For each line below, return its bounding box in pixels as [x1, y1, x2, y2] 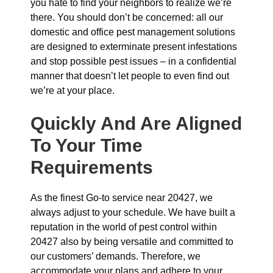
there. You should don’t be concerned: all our [30, 12, 223, 23]
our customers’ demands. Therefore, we [30, 251, 200, 261]
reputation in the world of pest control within [30, 222, 217, 232]
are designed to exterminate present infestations [30, 41, 237, 52]
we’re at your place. [30, 85, 115, 96]
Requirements [30, 157, 153, 177]
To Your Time [30, 135, 143, 155]
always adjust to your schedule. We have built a [30, 207, 235, 218]
